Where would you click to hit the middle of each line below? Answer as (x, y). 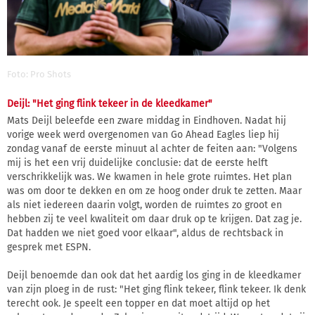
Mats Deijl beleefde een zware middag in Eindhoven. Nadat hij (147, 120)
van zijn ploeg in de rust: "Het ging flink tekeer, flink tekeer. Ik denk (156, 289)
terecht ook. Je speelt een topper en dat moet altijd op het (139, 303)
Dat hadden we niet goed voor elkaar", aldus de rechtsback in (145, 233)
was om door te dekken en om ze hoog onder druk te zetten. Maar (154, 191)
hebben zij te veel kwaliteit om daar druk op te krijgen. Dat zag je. (154, 219)
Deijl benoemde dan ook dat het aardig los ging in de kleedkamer (154, 275)
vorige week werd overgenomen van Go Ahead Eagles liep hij (143, 134)
